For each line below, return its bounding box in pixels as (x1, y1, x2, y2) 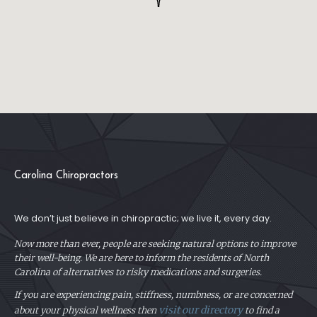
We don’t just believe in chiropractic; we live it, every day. (14, 212, 272, 224)
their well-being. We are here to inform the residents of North (14, 252, 269, 263)
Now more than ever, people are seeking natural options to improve (14, 238, 296, 249)
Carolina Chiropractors (14, 170, 118, 181)
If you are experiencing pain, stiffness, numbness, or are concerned (14, 289, 292, 301)
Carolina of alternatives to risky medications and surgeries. (14, 266, 262, 277)
